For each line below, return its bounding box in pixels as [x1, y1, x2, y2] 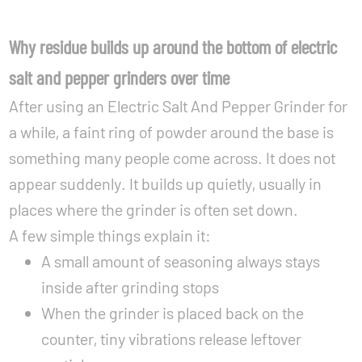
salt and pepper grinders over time [9, 65, 230, 89]
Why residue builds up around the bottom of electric [9, 35, 338, 58]
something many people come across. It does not [9, 148, 336, 167]
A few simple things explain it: [9, 225, 212, 245]
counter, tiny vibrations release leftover [41, 329, 302, 348]
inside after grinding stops [41, 277, 220, 297]
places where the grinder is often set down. [9, 200, 299, 219]
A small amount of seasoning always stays [41, 251, 321, 271]
